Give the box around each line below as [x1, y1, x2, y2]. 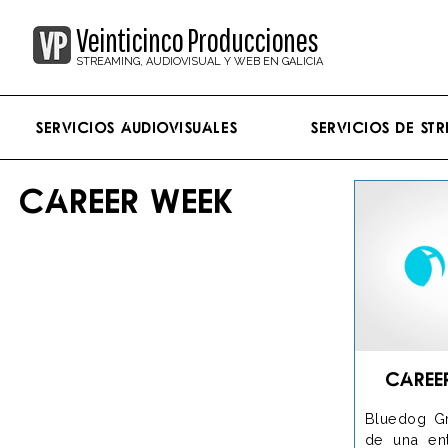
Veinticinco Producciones [76, 21, 318, 59]
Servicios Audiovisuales [36, 118, 239, 136]
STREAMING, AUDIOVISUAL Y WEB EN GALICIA [76, 55, 323, 68]
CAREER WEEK [20, 180, 236, 220]
